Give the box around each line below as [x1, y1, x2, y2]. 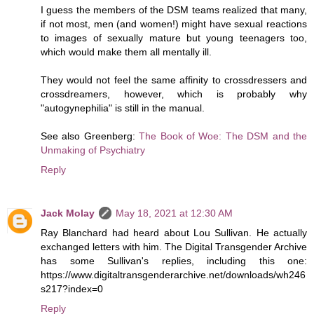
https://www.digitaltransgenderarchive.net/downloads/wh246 [41, 269, 306, 281]
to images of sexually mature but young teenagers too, [41, 32, 307, 44]
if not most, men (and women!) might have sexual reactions [41, 18, 307, 30]
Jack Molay [41, 207, 95, 219]
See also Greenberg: [41, 130, 139, 142]
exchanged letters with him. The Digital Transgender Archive [41, 241, 307, 253]
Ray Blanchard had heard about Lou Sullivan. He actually [41, 227, 307, 239]
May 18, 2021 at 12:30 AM [116, 207, 233, 219]
